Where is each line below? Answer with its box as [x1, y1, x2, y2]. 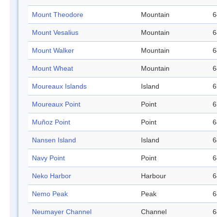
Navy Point [32, 154, 65, 162]
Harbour [141, 172, 166, 180]
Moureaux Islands [32, 82, 87, 91]
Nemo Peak [32, 190, 68, 198]
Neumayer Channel [32, 208, 92, 216]
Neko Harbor [32, 172, 71, 180]
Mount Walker [32, 46, 74, 55]
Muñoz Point [32, 118, 70, 126]
